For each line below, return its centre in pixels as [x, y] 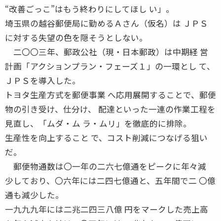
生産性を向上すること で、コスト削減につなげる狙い [106, 137]
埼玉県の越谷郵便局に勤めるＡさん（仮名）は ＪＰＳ [107, 23]
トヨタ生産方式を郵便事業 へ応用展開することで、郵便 [110, 94]
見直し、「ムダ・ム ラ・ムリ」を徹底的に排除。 [98, 123]
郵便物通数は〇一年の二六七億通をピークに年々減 [106, 166]
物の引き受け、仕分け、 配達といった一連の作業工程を [110, 109]
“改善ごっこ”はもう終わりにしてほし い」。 [90, 9]
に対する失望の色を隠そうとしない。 [76, 37]
